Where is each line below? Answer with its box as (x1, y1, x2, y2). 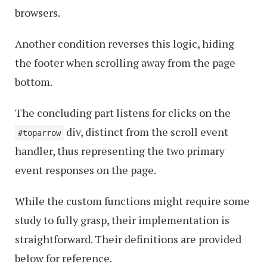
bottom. (15, 74, 52, 89)
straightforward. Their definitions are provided (15, 232, 241, 246)
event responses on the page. (15, 163, 156, 177)
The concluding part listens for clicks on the (15, 105, 231, 120)
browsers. (15, 5, 60, 20)
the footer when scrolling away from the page (15, 55, 235, 70)
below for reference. (15, 251, 112, 265)
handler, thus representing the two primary (15, 144, 225, 158)
